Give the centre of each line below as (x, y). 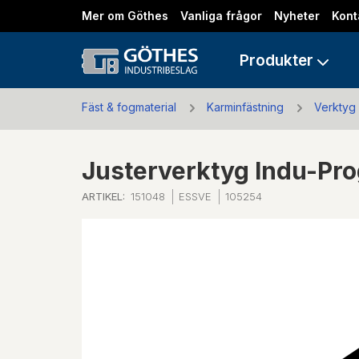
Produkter (277, 60)
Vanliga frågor (221, 16)
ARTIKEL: (103, 196)
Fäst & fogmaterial (129, 107)
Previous (122, 256)
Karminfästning (245, 107)
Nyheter (297, 16)
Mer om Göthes (125, 16)
